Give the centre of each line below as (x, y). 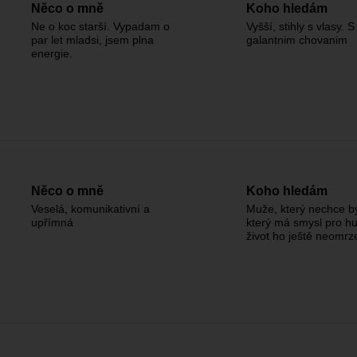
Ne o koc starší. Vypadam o (100, 26)
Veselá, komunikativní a (90, 209)
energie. (52, 53)
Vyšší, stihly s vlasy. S (300, 26)
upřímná (52, 222)
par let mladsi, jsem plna (92, 40)
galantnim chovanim (297, 40)
